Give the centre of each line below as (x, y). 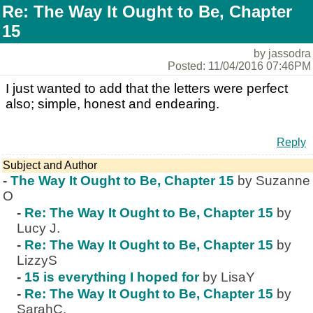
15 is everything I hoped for (112, 277)
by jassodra (282, 53)
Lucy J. (38, 228)
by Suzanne (274, 181)
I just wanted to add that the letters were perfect (147, 88)
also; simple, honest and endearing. (112, 104)
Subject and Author (50, 165)
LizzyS (37, 260)
